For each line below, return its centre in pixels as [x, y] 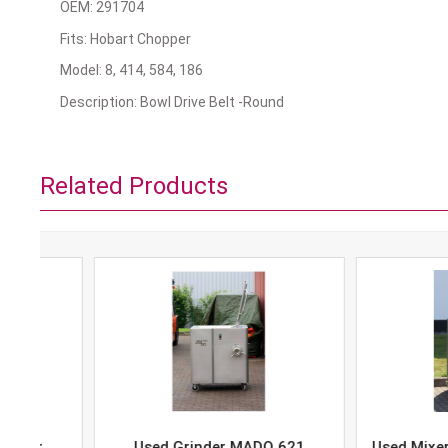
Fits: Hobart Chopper [125, 38]
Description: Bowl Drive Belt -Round [171, 101]
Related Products [133, 186]
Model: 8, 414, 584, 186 [131, 70]
